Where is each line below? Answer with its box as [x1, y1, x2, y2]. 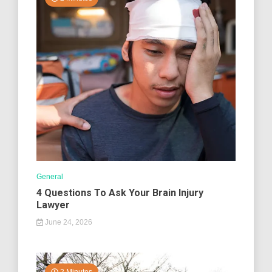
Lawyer [36, 199, 70, 211]
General [36, 172, 63, 181]
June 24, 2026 [42, 218, 92, 226]
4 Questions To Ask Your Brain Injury [36, 187, 203, 199]
